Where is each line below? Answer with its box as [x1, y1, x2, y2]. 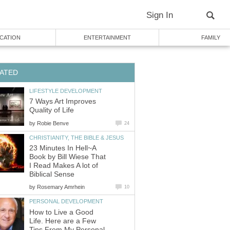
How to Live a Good [29, 208, 93, 216]
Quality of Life [29, 106, 74, 114]
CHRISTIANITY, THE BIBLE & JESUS [29, 134, 124, 141]
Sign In [146, 10, 173, 20]
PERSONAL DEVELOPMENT [29, 198, 103, 205]
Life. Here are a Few [29, 217, 96, 225]
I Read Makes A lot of [29, 162, 98, 170]
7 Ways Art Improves [29, 98, 96, 106]
